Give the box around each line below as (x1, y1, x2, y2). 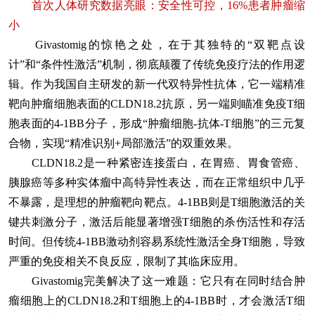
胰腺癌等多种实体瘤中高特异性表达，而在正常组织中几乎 (8, 176, 305, 189)
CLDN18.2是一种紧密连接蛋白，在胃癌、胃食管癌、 (8, 157, 305, 169)
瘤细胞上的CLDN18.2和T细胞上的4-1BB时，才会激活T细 (8, 295, 305, 307)
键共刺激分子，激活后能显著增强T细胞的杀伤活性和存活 (8, 216, 305, 229)
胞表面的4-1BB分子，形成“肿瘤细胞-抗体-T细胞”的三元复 (8, 117, 305, 130)
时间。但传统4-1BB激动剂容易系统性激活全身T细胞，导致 (8, 236, 305, 248)
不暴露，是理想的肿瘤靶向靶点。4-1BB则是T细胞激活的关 (8, 196, 305, 209)
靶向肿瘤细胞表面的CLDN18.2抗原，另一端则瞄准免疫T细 (8, 98, 305, 110)
